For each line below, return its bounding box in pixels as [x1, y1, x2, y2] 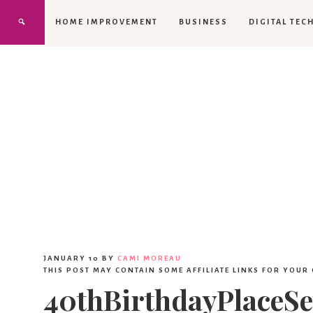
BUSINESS [179, 17, 228, 26]
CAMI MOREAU [117, 254, 182, 262]
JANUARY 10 [43, 254, 99, 262]
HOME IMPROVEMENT [55, 17, 158, 26]
